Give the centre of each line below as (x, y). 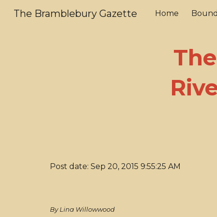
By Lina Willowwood (82, 209)
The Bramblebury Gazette (75, 14)
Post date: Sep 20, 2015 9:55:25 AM (115, 166)
